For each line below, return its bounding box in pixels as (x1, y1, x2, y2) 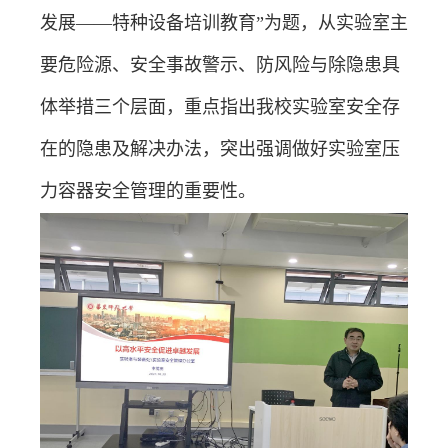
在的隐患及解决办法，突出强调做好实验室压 (40, 138, 400, 159)
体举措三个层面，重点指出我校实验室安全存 (40, 96, 400, 117)
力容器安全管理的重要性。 (40, 180, 256, 201)
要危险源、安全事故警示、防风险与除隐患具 (40, 54, 400, 75)
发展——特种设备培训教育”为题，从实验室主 (40, 12, 408, 33)
